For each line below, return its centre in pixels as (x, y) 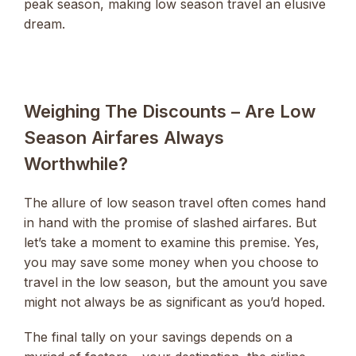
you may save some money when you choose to (171, 262)
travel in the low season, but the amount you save (176, 282)
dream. (44, 23)
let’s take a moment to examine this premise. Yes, (172, 242)
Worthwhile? (76, 163)
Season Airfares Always (124, 137)
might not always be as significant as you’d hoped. (174, 302)
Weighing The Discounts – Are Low (170, 111)
